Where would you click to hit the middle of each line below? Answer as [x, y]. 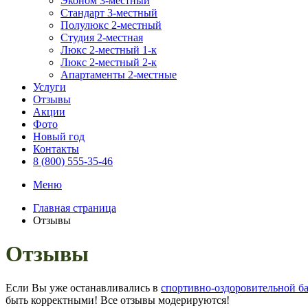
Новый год [59, 136]
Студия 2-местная [102, 37]
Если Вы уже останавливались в [83, 287]
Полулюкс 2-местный [111, 25]
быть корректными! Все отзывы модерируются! [118, 300]
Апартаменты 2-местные [119, 75]
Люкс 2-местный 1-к [109, 50]
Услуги [49, 87]
